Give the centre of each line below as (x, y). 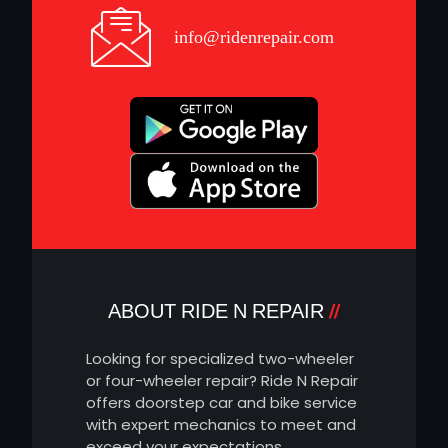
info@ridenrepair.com (253, 37)
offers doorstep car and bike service (221, 403)
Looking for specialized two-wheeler (220, 359)
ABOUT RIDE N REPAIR (215, 311)
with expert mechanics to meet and (221, 425)
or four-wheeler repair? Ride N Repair (222, 381)
